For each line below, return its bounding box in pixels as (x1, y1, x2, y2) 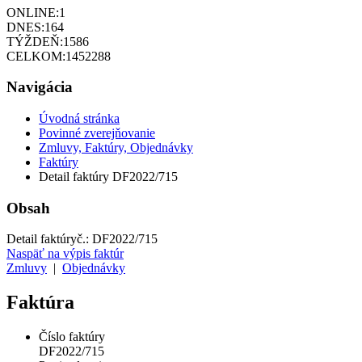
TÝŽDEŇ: (6, 34, 63, 48)
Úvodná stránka (39, 112, 120, 126)
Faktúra (6, 292, 74, 314)
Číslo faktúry (39, 330, 105, 344)
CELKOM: (6, 48, 65, 63)
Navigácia (6, 78, 73, 96)
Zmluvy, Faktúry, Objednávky (39, 141, 193, 155)
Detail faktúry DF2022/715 (39, 170, 178, 184)
